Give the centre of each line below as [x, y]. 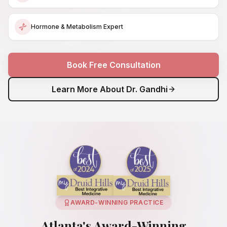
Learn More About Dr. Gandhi [109, 89]
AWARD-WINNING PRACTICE [117, 203]
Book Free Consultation [113, 65]
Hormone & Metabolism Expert [77, 26]
